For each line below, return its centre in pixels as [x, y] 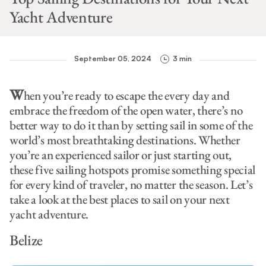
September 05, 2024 [113, 59]
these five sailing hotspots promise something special [132, 169]
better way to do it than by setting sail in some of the [131, 125]
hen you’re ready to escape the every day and [126, 95]
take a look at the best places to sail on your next [119, 199]
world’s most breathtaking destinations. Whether [125, 140]
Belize [26, 240]
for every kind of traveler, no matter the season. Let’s [131, 184]
